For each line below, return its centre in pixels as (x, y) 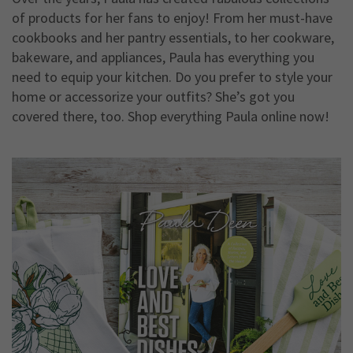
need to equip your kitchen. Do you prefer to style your (172, 76)
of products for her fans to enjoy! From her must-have (172, 17)
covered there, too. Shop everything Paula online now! (171, 116)
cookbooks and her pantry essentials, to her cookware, (173, 37)
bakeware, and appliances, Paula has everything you (163, 57)
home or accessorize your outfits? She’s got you (153, 96)
